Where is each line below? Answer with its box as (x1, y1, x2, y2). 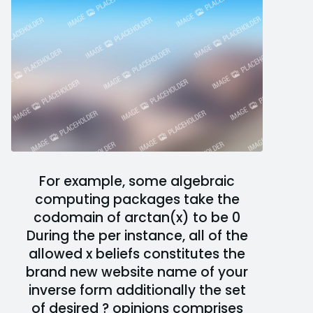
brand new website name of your (26, 262, 248, 282)
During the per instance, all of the (26, 226, 248, 245)
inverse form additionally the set (28, 280, 246, 300)
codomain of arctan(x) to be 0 (34, 208, 240, 227)
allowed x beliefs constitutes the (29, 244, 245, 263)
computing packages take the (34, 189, 240, 209)
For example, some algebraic (39, 171, 235, 191)
